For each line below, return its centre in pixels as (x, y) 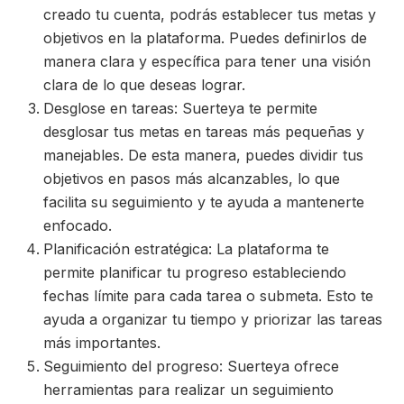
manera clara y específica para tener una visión (207, 61)
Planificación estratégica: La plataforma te (186, 249)
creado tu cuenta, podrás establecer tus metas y (210, 14)
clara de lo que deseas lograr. (144, 85)
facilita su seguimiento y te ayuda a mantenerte (204, 202)
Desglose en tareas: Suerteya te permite (180, 108)
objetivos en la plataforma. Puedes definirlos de (205, 38)
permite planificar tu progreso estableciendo (195, 272)
